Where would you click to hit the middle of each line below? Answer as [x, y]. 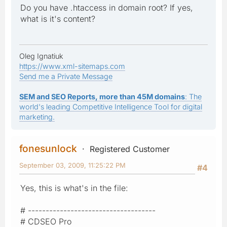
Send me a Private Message [66, 76]
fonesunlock [48, 148]
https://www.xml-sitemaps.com [72, 66]
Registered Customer [130, 149]
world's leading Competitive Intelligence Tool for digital [111, 106]
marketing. [37, 117]
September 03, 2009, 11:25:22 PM [72, 165]
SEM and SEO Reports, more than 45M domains [102, 96]
